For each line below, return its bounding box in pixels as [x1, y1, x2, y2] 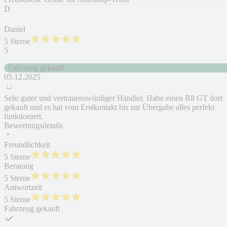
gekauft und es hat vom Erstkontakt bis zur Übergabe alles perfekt [4, 103, 214, 112]
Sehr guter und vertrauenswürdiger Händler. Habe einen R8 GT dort [4, 94, 222, 103]
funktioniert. [4, 112, 43, 121]
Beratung [4, 162, 33, 171]
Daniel [4, 25, 25, 34]
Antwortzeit [4, 183, 42, 192]
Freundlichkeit [4, 140, 50, 149]
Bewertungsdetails [4, 121, 63, 130]
